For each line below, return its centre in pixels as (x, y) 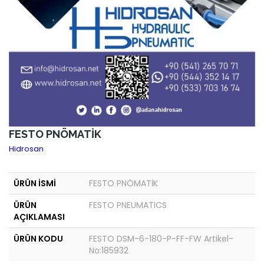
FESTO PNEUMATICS (128, 205)
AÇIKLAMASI (39, 217)
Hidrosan (26, 149)
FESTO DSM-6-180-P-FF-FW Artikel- (161, 239)
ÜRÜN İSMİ (35, 184)
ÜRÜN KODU (38, 239)
